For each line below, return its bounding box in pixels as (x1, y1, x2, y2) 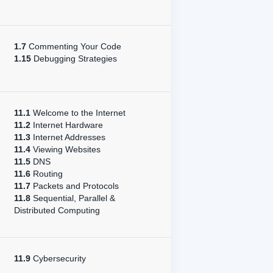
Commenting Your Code (26, 41, 121, 51)
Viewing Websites (30, 144, 101, 154)
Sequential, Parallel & (30, 193, 115, 203)
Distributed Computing (14, 205, 100, 215)
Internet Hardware (30, 120, 103, 130)
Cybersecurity (30, 253, 86, 263)
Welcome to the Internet (30, 108, 126, 118)
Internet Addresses (30, 132, 105, 142)
